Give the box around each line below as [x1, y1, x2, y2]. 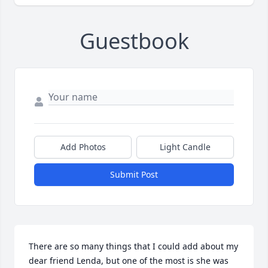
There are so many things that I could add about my [29, 240, 238, 252]
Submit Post [110, 169, 158, 181]
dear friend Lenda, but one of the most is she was [29, 255, 229, 267]
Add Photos [60, 141, 106, 153]
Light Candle [160, 141, 211, 153]
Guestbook [79, 26, 189, 56]
